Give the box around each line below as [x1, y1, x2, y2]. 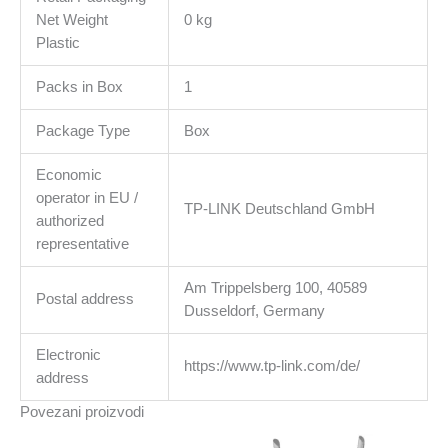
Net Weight [35, 11, 108, 28]
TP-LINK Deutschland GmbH [183, 200, 375, 217]
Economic [35, 166, 102, 183]
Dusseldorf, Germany [183, 302, 325, 319]
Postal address [35, 290, 134, 307]
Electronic [35, 346, 101, 363]
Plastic [35, 34, 80, 51]
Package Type [35, 122, 130, 139]
